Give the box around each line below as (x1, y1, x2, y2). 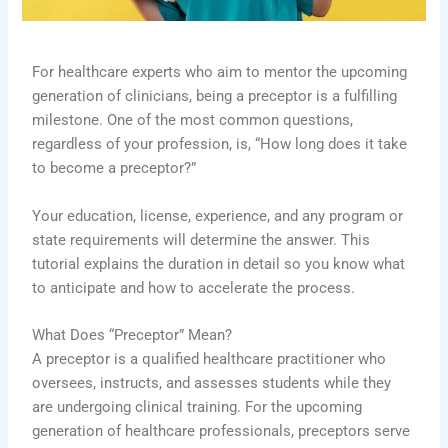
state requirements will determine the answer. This (32, 230, 371, 249)
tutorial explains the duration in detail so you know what (32, 254, 406, 273)
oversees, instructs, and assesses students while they (32, 373, 392, 392)
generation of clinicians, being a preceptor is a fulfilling (32, 87, 398, 106)
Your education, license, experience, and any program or (32, 206, 404, 225)
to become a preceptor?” (32, 159, 197, 178)
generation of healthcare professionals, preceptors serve (32, 421, 411, 440)
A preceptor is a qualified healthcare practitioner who (32, 349, 387, 368)
